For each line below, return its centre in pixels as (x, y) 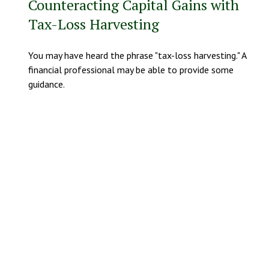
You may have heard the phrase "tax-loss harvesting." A (137, 56)
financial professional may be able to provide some (131, 70)
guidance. (46, 84)
